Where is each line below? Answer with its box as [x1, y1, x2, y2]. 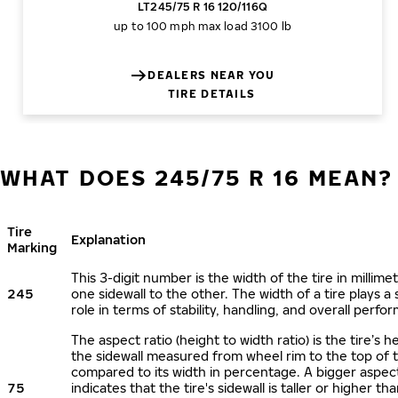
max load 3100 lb [197, 20, 291, 33]
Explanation [71, 232, 146, 247]
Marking [7, 240, 57, 255]
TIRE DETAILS [167, 87, 256, 100]
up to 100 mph [114, 20, 195, 33]
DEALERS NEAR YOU [147, 68, 275, 82]
